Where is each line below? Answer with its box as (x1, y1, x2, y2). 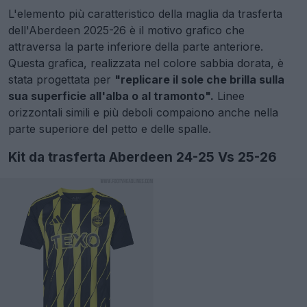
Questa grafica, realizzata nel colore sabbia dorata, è (8, 56, 284, 70)
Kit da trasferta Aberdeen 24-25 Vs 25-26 (8, 149, 277, 165)
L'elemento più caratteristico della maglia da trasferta (8, 6, 282, 21)
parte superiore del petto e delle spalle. (8, 121, 211, 136)
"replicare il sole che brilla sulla (114, 72, 284, 86)
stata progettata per (8, 72, 114, 86)
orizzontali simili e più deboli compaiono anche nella (8, 105, 278, 119)
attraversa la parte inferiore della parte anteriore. (8, 39, 263, 53)
